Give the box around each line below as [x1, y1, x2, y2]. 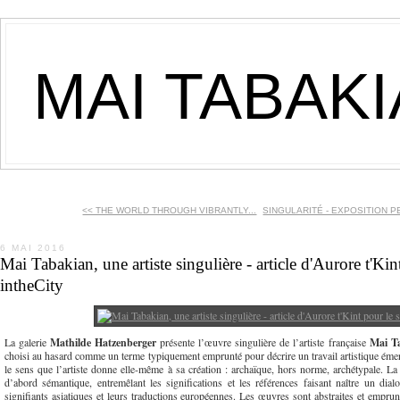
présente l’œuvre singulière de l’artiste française [156, 335, 370, 349]
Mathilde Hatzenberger [50, 335, 157, 350]
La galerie [4, 335, 51, 349]
